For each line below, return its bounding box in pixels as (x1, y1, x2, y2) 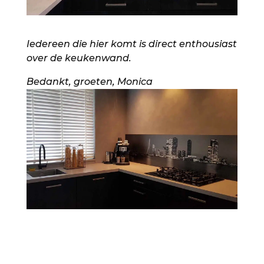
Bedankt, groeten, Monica (26, 75, 153, 87)
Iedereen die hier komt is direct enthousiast (26, 38, 237, 49)
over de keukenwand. (26, 52, 131, 64)
